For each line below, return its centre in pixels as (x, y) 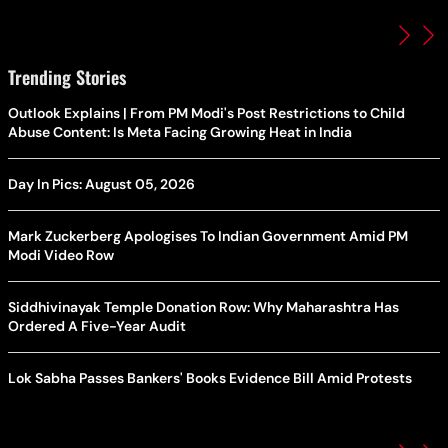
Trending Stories (67, 76)
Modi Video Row (61, 254)
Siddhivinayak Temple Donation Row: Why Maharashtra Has (203, 306)
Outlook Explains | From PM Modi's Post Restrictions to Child (206, 112)
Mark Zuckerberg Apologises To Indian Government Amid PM (208, 235)
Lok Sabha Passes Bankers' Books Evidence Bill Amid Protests (210, 377)
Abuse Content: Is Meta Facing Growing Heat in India (180, 131)
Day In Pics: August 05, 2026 (101, 183)
